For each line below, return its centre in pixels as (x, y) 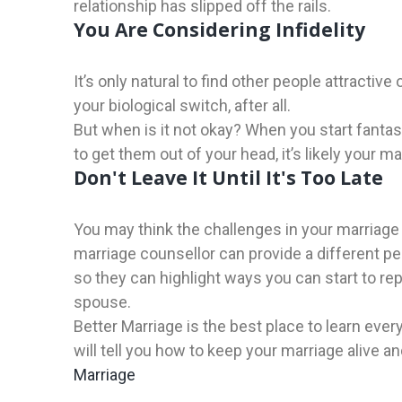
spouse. (102, 302)
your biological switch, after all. (182, 106)
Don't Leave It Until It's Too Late (228, 178)
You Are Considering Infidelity (219, 30)
